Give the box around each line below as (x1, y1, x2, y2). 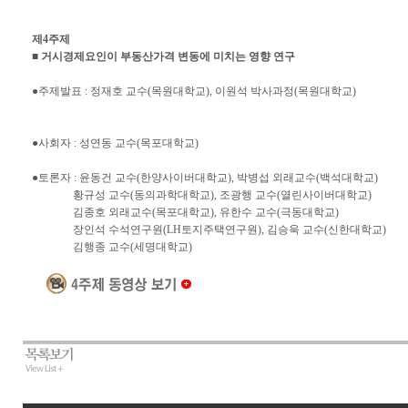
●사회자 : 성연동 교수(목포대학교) (31, 137, 199, 149)
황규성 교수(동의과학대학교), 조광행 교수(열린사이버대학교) (31, 189, 372, 201)
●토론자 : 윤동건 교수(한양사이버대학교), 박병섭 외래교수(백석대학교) (31, 171, 378, 184)
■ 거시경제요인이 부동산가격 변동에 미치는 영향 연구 (31, 50, 295, 63)
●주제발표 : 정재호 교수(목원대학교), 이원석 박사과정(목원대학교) (31, 85, 356, 97)
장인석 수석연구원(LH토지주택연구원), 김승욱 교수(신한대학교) (31, 223, 386, 236)
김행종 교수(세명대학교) (31, 240, 192, 253)
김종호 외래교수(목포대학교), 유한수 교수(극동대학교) (31, 206, 339, 219)
